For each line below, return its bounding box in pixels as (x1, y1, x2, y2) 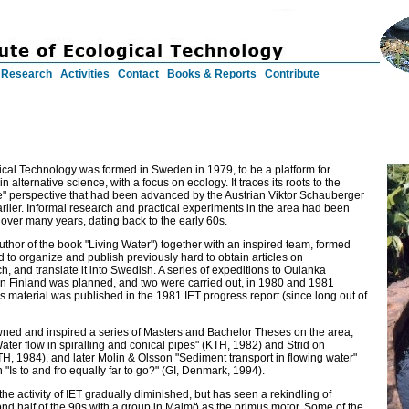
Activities (60, 68, 110, 80)
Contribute (265, 68, 320, 80)
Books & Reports (167, 68, 257, 80)
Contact (118, 68, 159, 80)
